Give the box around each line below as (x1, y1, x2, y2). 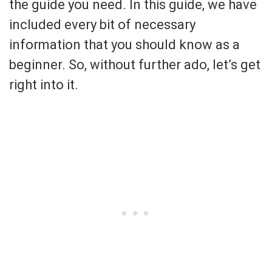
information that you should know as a (9, 36, 240, 52)
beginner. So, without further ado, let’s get (9, 56, 260, 72)
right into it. (9, 76, 78, 92)
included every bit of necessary (9, 16, 195, 32)
